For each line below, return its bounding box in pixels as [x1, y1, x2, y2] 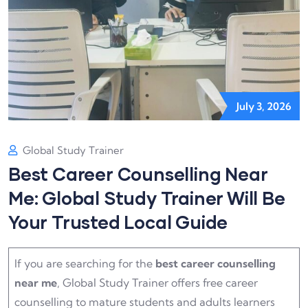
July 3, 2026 [236, 100, 291, 113]
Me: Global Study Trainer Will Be [8, 187, 285, 209]
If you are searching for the [14, 256, 155, 271]
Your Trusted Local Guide [8, 211, 228, 233]
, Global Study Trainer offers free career [57, 276, 258, 290]
